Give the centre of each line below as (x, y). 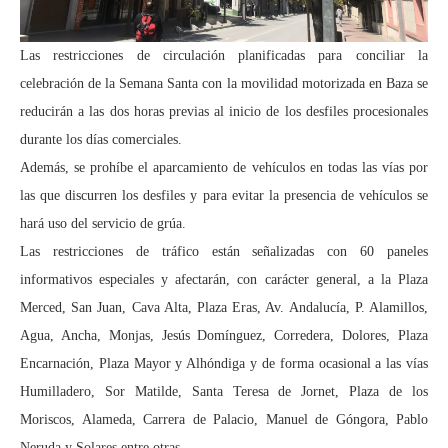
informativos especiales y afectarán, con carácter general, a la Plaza (224, 279)
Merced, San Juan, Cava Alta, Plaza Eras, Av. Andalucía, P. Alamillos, (224, 307)
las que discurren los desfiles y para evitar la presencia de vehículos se (224, 195)
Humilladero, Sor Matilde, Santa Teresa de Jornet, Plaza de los (224, 391)
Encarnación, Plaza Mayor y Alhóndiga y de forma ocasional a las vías (224, 363)
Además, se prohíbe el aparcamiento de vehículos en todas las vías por (224, 167)
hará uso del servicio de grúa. (103, 223)
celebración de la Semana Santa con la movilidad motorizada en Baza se (224, 83)
